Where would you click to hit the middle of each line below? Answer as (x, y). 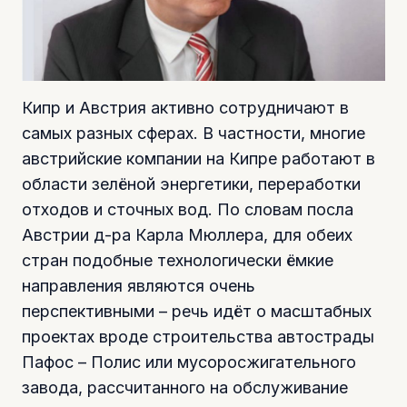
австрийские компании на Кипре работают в (199, 158)
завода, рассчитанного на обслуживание (185, 387)
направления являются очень (139, 285)
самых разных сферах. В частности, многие (194, 133)
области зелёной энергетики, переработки (191, 184)
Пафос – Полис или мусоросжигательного (189, 362)
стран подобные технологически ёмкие (178, 260)
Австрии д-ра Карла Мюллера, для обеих (187, 234)
